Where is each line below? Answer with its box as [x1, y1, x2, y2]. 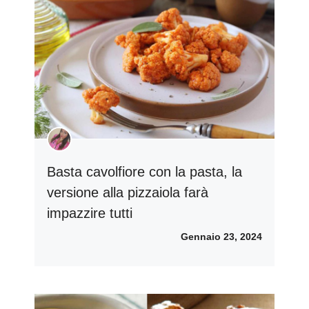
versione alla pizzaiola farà [47, 185, 208, 201]
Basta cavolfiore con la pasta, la [47, 164, 242, 180]
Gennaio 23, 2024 [181, 231, 262, 243]
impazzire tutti [47, 206, 132, 221]
